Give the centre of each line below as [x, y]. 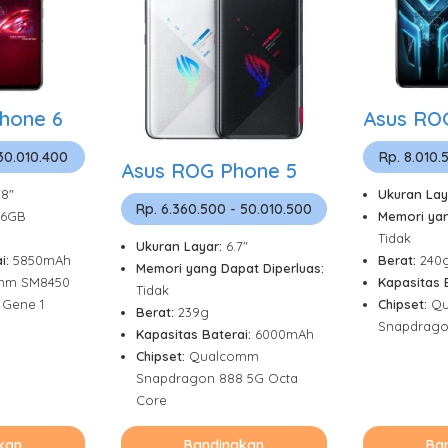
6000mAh [284, 333]
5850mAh [42, 260]
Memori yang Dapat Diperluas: [230, 267]
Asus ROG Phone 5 [209, 170]
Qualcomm [224, 355]
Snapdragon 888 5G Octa [217, 377]
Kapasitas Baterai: [195, 333]
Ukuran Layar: [181, 245]
